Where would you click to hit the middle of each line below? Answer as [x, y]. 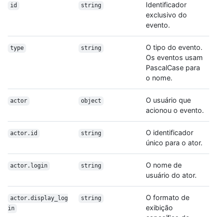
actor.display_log [39, 198]
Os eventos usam [174, 58]
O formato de [168, 198]
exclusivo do [166, 15]
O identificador [170, 133]
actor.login [29, 166]
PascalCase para [173, 68]
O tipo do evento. [174, 47]
